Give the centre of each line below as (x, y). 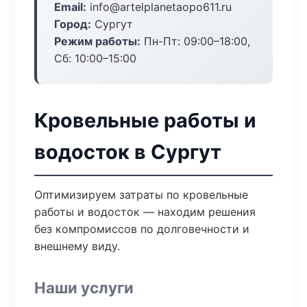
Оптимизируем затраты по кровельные (141, 195)
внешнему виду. (77, 246)
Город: (73, 24)
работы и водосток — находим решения (145, 212)
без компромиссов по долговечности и (142, 229)
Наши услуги (84, 287)
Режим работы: (97, 41)
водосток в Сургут (128, 152)
